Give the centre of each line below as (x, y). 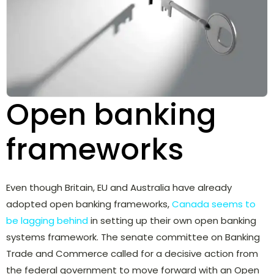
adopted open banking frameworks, (89, 204)
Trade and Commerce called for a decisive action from (132, 253)
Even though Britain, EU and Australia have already (119, 187)
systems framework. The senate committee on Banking (133, 237)
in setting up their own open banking (172, 220)
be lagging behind (47, 220)
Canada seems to (214, 204)
